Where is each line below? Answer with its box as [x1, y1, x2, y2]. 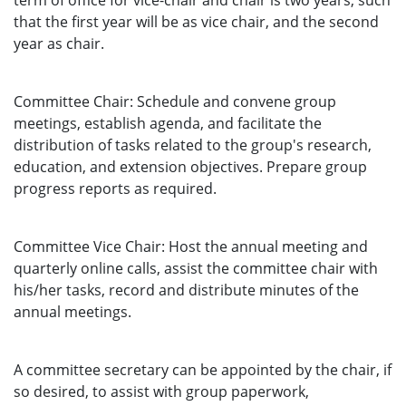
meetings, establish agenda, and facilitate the [14, 113, 322, 133]
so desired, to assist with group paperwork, [14, 382, 309, 401]
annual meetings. [14, 302, 131, 322]
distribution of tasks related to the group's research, [14, 135, 372, 155]
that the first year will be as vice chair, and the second [14, 12, 379, 32]
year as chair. [14, 34, 108, 53]
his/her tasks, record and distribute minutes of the [14, 280, 359, 300]
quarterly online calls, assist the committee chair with [14, 258, 378, 278]
